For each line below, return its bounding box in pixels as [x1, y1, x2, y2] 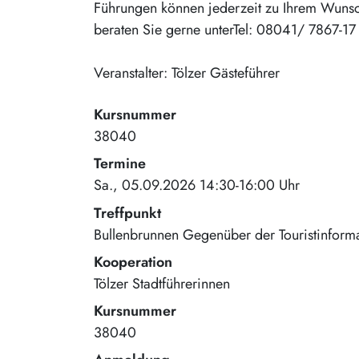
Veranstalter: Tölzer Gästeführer [94, 62, 280, 83]
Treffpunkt [94, 202, 161, 224]
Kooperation [94, 251, 172, 272]
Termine [94, 153, 146, 175]
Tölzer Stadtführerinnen [94, 272, 230, 294]
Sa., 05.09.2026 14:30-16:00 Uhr [94, 175, 300, 196]
